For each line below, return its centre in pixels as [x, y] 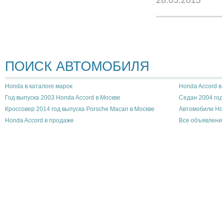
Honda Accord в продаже [39, 120]
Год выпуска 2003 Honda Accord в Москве [63, 97]
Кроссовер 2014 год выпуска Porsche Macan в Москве [80, 109]
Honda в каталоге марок [39, 86]
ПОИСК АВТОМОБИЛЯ [77, 67]
